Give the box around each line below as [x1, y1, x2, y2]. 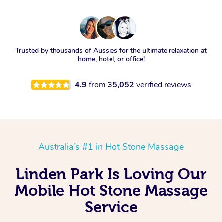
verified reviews [136, 79, 191, 91]
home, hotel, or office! [77, 55, 145, 64]
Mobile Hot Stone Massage [14, 182, 208, 199]
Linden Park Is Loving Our [15, 166, 207, 183]
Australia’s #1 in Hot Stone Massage [38, 141, 184, 153]
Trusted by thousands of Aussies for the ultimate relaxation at [15, 46, 207, 55]
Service [84, 198, 138, 216]
